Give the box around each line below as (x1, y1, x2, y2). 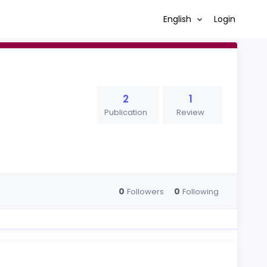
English (163, 13, 194, 25)
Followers (126, 185, 164, 197)
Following (182, 185, 219, 197)
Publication (104, 107, 147, 118)
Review (176, 107, 205, 118)
